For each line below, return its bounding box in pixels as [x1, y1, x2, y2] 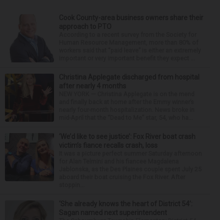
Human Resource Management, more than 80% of [59, 38, 198, 46]
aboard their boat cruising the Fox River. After [59, 173, 185, 181]
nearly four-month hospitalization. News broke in [59, 106, 194, 113]
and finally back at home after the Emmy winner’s [59, 98, 194, 106]
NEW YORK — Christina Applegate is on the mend [59, 90, 194, 98]
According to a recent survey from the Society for [59, 30, 196, 38]
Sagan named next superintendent [59, 208, 167, 217]
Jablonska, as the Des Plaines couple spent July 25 [59, 165, 201, 173]
